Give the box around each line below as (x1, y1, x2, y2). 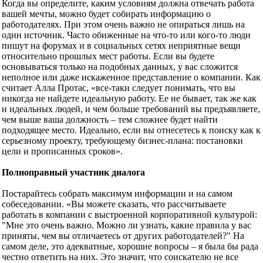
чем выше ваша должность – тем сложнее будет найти (2, 114, 218, 124)
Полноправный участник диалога (2, 167, 145, 177)
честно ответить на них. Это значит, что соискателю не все (2, 251, 238, 262)
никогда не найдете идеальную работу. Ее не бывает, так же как (2, 93, 257, 103)
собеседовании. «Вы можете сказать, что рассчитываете (2, 198, 226, 209)
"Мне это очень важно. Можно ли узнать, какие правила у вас (2, 220, 251, 230)
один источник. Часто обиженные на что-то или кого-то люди (2, 29, 251, 40)
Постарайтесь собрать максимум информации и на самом (2, 188, 232, 198)
